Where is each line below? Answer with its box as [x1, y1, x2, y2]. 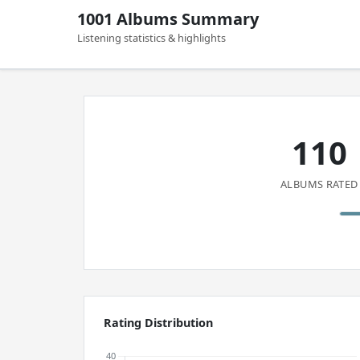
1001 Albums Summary [77, 8, 259, 30]
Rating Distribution [104, 315, 213, 330]
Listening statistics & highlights [77, 31, 226, 45]
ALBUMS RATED [280, 177, 358, 191]
